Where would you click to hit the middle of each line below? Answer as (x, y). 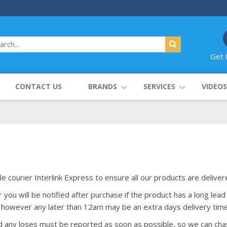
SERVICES (159, 86)
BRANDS (103, 86)
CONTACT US (39, 86)
